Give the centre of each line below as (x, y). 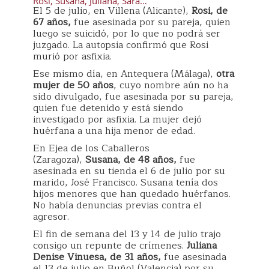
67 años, (52, 23)
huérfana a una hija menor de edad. (114, 131)
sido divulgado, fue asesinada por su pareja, (133, 97)
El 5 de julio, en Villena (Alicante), (112, 11)
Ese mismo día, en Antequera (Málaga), (123, 74)
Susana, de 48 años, (131, 160)
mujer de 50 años (73, 86)
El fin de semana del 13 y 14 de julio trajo (127, 234)
